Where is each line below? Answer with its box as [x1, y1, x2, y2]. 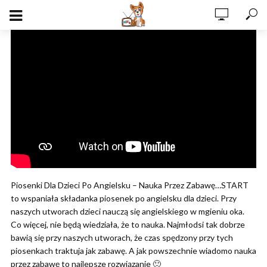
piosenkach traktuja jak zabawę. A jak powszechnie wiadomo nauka [11, 245, 256, 256]
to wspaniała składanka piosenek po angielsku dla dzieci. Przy [11, 193, 237, 203]
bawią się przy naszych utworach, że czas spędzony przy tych [11, 232, 233, 243]
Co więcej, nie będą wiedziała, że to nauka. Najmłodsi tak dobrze [11, 219, 245, 229]
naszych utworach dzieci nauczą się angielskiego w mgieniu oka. [11, 206, 244, 216]
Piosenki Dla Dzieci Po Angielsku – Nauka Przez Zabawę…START [11, 179, 249, 190]
